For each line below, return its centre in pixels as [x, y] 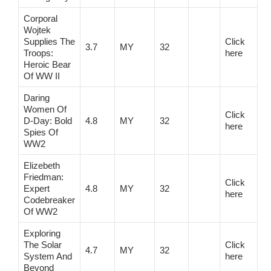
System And [48, 256]
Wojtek [37, 30]
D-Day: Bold [48, 120]
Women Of [45, 109]
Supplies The [49, 41]
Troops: [38, 53]
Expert [37, 188]
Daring [37, 97]
